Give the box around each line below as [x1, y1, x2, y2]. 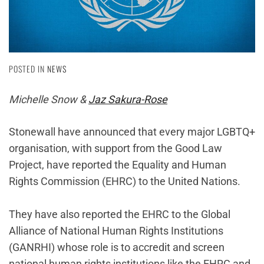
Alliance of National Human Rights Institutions [9, 225, 223, 237]
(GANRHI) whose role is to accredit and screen [9, 241, 225, 254]
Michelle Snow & [9, 93, 88, 106]
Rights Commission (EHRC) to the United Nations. [9, 175, 240, 188]
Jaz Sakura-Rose [88, 93, 167, 106]
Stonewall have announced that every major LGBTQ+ [9, 126, 255, 138]
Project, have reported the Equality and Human [9, 159, 226, 171]
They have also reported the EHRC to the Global [9, 208, 230, 221]
